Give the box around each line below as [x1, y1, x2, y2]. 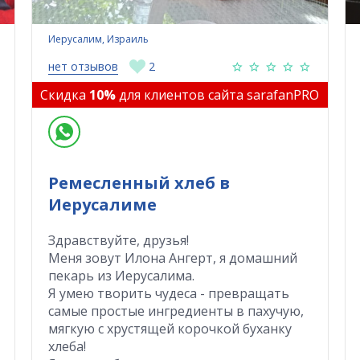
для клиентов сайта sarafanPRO [116, 85, 320, 104]
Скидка [40, 85, 90, 104]
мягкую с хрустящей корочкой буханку [47, 319, 292, 337]
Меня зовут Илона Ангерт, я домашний [47, 248, 297, 267]
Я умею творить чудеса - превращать [47, 284, 289, 302]
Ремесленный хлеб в [47, 171, 230, 194]
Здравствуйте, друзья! [47, 231, 189, 249]
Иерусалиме [47, 193, 157, 215]
